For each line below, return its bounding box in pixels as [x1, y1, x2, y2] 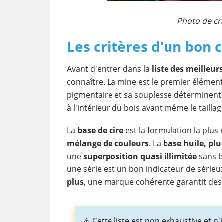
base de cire [77, 125, 123, 136]
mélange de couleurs [66, 138, 149, 149]
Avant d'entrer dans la [66, 63, 152, 74]
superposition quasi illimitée [83, 151, 197, 162]
